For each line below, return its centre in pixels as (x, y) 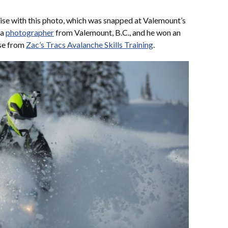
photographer (30, 32)
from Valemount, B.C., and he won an (117, 32)
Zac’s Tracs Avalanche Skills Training (90, 44)
